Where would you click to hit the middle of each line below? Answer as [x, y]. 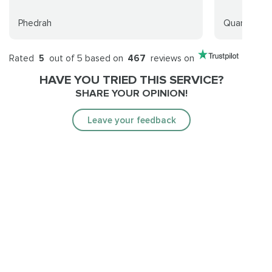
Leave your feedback [131, 120]
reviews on [171, 58]
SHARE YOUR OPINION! [132, 93]
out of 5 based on [85, 58]
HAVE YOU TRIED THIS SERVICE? [131, 80]
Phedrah [35, 23]
